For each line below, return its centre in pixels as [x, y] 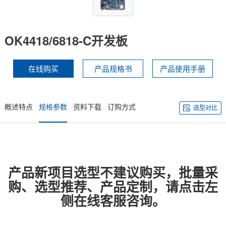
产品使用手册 [183, 69]
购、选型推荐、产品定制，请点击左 [113, 187]
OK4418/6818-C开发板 [66, 41]
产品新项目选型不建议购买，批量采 [113, 173]
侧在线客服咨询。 [113, 201]
